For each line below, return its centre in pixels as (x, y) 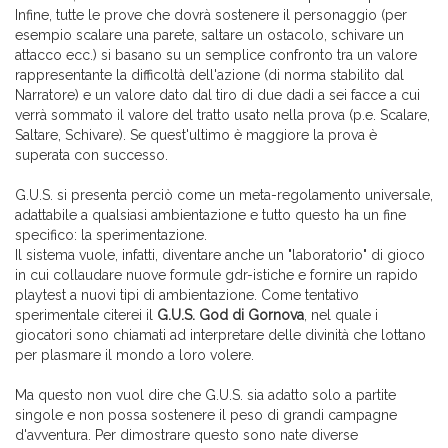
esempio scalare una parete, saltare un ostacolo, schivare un (209, 35)
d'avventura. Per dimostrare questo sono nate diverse (186, 435)
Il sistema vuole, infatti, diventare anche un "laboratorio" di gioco (220, 255)
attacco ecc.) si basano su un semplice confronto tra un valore (216, 55)
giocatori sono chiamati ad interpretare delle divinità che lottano (220, 335)
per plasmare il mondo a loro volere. (134, 355)
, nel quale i (341, 315)
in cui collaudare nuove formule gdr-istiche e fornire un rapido (216, 275)
